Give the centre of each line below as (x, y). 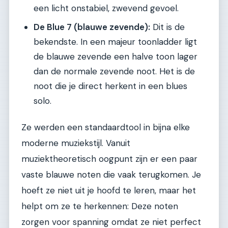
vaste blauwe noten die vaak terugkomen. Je (111, 175)
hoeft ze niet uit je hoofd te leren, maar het (109, 191)
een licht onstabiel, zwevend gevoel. (106, 8)
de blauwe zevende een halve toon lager (116, 56)
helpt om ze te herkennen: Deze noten (100, 206)
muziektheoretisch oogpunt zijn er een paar (109, 159)
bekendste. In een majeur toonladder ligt (115, 41)
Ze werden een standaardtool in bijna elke (106, 127)
